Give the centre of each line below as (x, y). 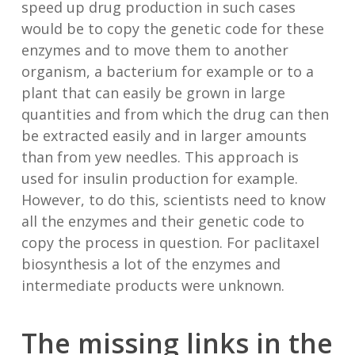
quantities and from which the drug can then (175, 114)
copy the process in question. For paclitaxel (170, 242)
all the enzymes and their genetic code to (162, 221)
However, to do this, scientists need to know (173, 200)
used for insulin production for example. (159, 178)
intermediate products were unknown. (153, 285)
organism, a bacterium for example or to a (167, 71)
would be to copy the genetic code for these (172, 29)
